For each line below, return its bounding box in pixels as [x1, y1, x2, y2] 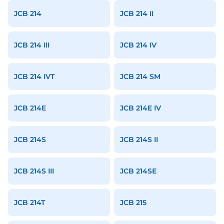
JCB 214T [14, 198, 45, 207]
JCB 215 [120, 198, 146, 207]
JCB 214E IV [120, 103, 161, 112]
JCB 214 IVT [14, 72, 54, 81]
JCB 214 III [14, 40, 49, 49]
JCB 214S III [14, 166, 54, 175]
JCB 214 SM [120, 72, 160, 81]
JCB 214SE [120, 166, 156, 175]
